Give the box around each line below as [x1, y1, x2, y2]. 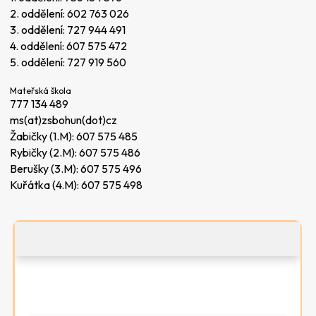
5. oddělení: [10, 54, 67, 69]
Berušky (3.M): [10, 161, 80, 176]
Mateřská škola [10, 84, 71, 96]
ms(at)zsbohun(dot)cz [10, 112, 117, 127]
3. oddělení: [10, 22, 67, 37]
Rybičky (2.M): [10, 145, 79, 159]
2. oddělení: [10, 6, 67, 20]
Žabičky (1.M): [10, 128, 76, 143]
